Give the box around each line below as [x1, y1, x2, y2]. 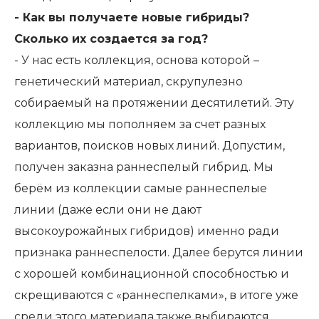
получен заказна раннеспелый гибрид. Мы [14, 160, 273, 174]
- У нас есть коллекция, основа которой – [14, 53, 259, 68]
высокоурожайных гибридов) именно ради [14, 224, 279, 239]
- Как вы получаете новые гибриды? [14, 11, 249, 25]
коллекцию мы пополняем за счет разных [14, 117, 266, 132]
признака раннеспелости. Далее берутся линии [14, 246, 303, 260]
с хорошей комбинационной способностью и [14, 267, 289, 281]
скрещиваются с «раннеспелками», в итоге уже [14, 288, 298, 303]
